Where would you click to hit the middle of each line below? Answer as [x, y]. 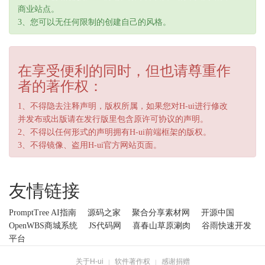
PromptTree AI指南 [43, 213]
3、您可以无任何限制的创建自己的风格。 [94, 22]
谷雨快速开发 [227, 226]
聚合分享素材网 [161, 213]
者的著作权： [60, 87]
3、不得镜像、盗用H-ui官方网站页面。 [90, 146]
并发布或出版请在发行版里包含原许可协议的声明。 [113, 119]
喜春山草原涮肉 [161, 226]
